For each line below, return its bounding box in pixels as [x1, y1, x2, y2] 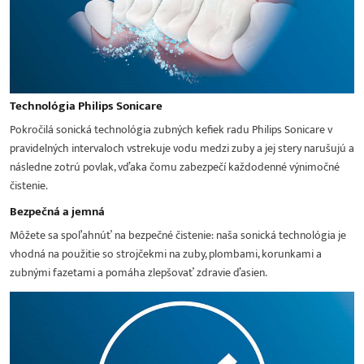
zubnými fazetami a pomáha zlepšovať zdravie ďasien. [10, 262, 267, 282]
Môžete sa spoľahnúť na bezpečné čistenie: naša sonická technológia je [10, 225, 346, 245]
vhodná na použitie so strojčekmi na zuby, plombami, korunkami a [10, 244, 322, 263]
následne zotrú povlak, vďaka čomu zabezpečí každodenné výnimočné [10, 157, 340, 176]
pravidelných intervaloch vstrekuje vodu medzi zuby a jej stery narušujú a [10, 138, 354, 158]
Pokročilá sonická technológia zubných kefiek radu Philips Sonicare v [10, 119, 332, 139]
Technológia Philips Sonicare [10, 95, 162, 116]
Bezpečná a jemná [10, 201, 105, 222]
